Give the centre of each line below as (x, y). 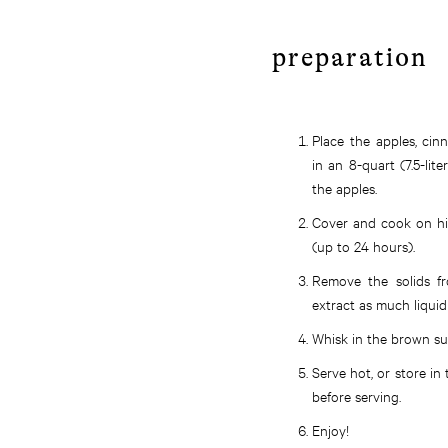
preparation (350, 57)
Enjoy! (330, 429)
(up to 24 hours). (363, 245)
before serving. (356, 395)
